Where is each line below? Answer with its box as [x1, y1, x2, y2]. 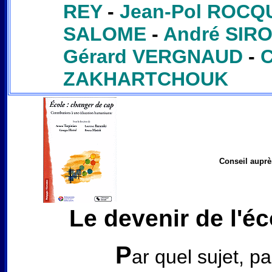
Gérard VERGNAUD [63, 46, 243, 67]
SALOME [63, 23, 146, 45]
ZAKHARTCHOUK [63, 68, 228, 90]
